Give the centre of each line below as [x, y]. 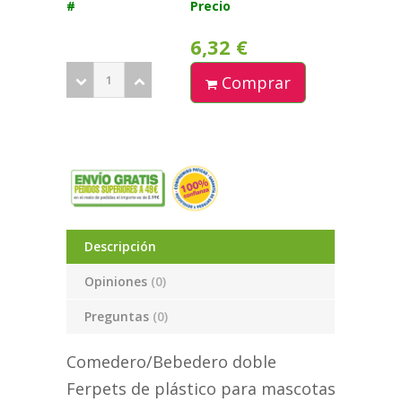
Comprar [253, 83]
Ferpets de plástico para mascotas [201, 389]
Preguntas [118, 317]
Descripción [120, 247]
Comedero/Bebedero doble [171, 362]
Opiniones [118, 282]
